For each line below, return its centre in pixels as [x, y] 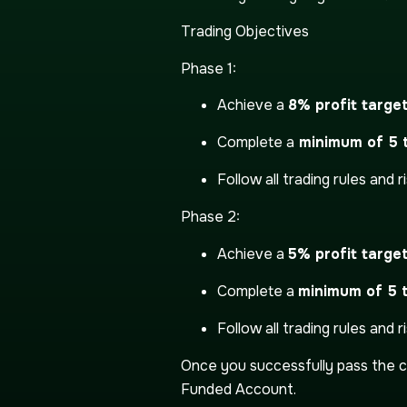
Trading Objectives [245, 32]
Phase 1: [208, 68]
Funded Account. [238, 389]
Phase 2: [210, 217]
